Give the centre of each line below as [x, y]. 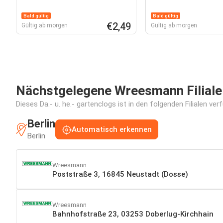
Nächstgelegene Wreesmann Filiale [119, 91]
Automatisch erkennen [112, 129]
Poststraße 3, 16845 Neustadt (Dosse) [120, 174]
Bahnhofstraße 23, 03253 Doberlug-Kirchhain [133, 214]
